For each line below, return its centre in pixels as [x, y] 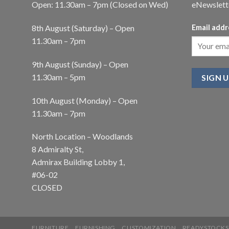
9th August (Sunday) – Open [80, 64]
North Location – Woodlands [82, 136]
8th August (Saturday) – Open [83, 28]
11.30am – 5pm [59, 77]
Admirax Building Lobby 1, [78, 162]
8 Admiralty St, [58, 149]
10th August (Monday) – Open [85, 100]
